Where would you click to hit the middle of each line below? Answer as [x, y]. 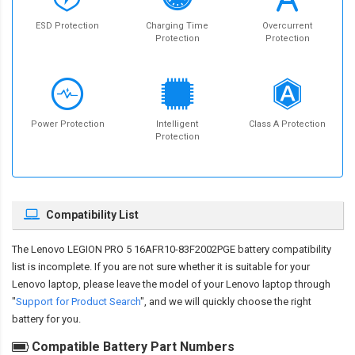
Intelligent [177, 124]
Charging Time [177, 26]
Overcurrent [288, 26]
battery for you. [46, 319]
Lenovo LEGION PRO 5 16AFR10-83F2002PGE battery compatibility [181, 250]
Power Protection [67, 124]
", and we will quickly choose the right [226, 302]
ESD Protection [68, 26]
